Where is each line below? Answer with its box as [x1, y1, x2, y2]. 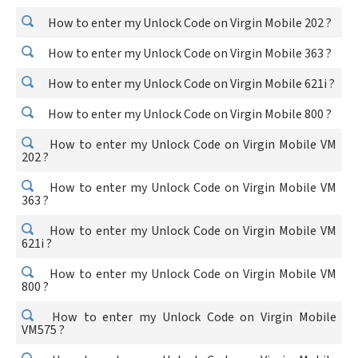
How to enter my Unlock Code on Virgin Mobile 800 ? [46, 105, 332, 123]
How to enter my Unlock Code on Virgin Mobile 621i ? [46, 75, 335, 93]
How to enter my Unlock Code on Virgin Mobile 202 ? [46, 14, 332, 32]
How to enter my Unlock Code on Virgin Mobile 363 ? [46, 45, 332, 62]
